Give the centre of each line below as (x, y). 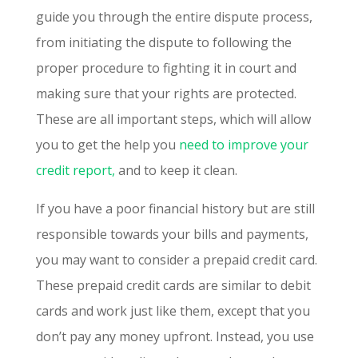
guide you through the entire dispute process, (174, 16)
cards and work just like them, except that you (173, 310)
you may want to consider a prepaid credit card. (176, 259)
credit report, (75, 170)
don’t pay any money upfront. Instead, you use (175, 336)
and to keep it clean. (176, 170)
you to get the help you (107, 144)
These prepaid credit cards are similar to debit (173, 285)
